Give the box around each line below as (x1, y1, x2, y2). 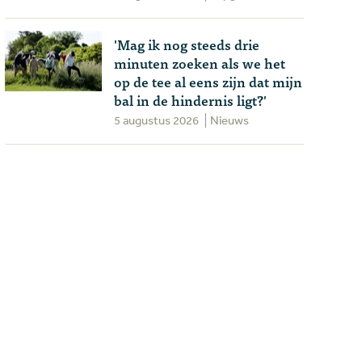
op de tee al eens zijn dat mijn (114, 70, 302, 92)
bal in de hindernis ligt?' (114, 89, 267, 111)
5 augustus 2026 (114, 112, 199, 128)
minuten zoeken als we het (114, 52, 285, 74)
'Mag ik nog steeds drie (114, 33, 259, 55)
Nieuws (210, 112, 249, 128)
